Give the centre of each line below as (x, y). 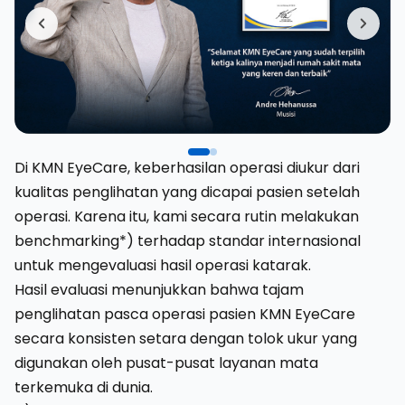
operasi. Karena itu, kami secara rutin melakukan (187, 216)
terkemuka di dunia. (84, 387)
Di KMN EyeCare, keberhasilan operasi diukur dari (187, 167)
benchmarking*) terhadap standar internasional (188, 240)
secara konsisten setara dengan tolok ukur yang (186, 338)
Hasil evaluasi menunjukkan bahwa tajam (159, 289)
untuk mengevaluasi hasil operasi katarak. (163, 265)
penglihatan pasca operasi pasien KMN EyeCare (185, 314)
